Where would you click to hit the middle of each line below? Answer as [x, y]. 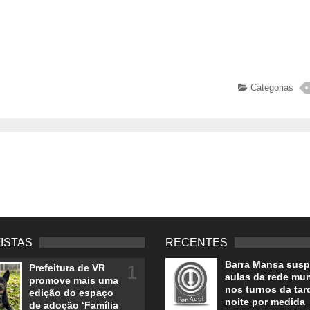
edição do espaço [71, 293]
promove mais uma [73, 281]
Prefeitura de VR [67, 268]
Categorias [270, 88]
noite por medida [265, 302]
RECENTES [197, 243]
